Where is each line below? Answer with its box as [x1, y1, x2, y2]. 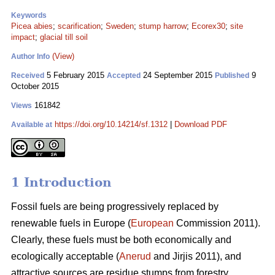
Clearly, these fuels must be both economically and [11, 234, 231, 246]
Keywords [11, 11, 47, 20]
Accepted [107, 71, 141, 80]
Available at [11, 120, 52, 129]
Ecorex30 [192, 21, 225, 31]
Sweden [106, 21, 134, 31]
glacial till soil [40, 33, 88, 42]
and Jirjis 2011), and [151, 251, 241, 262]
